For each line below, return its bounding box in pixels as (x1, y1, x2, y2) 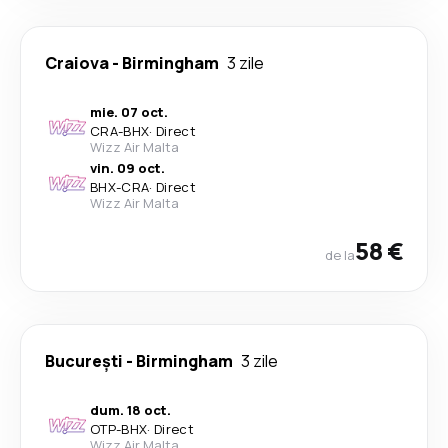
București (45, 350, 123, 372)
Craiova (45, 52, 109, 74)
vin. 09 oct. (90, 159, 165, 177)
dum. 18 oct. (90, 401, 171, 419)
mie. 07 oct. (90, 103, 168, 121)
